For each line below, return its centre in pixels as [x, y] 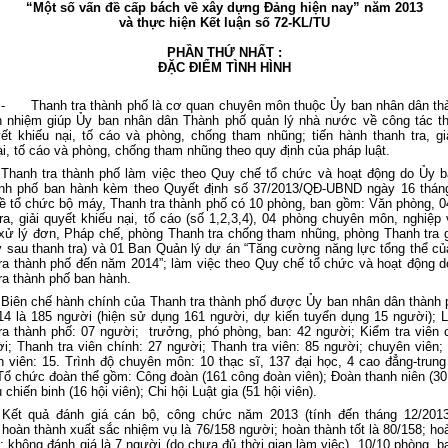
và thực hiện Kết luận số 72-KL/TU [224, 22]
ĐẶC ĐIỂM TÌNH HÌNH [224, 67]
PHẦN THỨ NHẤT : [224, 52]
